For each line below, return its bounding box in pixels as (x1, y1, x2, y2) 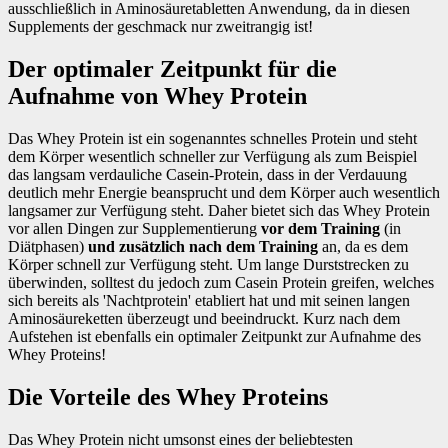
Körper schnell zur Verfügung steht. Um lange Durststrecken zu (8, 255, 409, 273)
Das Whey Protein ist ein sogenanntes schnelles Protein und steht (8, 129, 417, 147)
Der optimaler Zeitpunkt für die (8, 56, 337, 83)
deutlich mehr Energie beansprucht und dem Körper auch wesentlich (8, 183, 440, 201)
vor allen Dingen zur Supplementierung (8, 219, 257, 237)
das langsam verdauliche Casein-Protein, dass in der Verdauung (8, 165, 407, 183)
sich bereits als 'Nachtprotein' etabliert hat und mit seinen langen (8, 291, 410, 309)
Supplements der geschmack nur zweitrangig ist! (8, 18, 313, 36)
